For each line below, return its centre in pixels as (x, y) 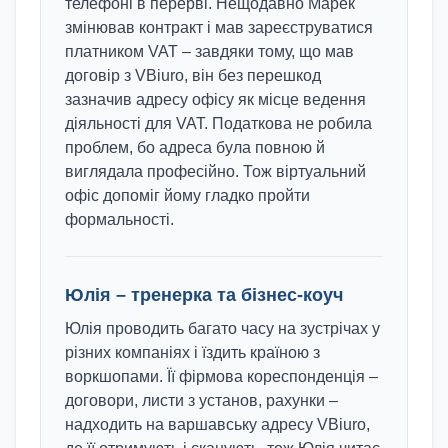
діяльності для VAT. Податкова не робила (218, 123)
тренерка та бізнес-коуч (237, 295)
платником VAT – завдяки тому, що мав (209, 51)
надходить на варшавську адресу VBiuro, (217, 424)
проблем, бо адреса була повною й (195, 147)
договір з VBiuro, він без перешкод (193, 75)
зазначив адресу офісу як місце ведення (215, 99)
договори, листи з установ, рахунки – (201, 400)
